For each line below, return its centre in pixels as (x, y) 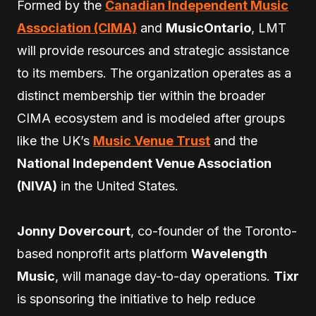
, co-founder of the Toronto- (214, 231)
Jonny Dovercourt (74, 231)
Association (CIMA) (77, 28)
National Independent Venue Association (144, 163)
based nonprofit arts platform (104, 253)
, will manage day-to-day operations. (164, 276)
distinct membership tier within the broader (141, 95)
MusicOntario (208, 28)
